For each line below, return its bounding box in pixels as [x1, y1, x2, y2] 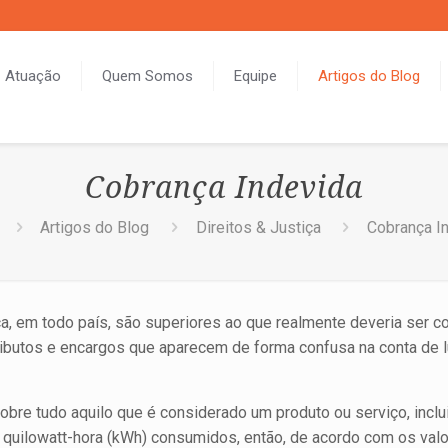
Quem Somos [102, 67, 194, 85]
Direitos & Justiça [195, 218, 321, 237]
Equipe [234, 67, 278, 85]
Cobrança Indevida [84, 170, 363, 205]
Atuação [5, 67, 62, 85]
